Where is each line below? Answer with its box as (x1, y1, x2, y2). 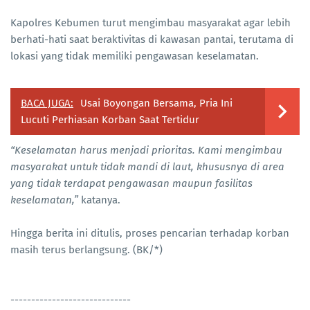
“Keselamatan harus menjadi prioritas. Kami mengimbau (10, 143, 282, 156)
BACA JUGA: (21, 96, 73, 109)
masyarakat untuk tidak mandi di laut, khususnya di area (10, 160, 284, 173)
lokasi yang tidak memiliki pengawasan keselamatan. (10, 49, 259, 62)
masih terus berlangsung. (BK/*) (10, 243, 163, 256)
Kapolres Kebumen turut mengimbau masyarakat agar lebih (10, 16, 291, 29)
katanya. (78, 193, 120, 206)
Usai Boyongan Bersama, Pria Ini (80, 96, 232, 109)
